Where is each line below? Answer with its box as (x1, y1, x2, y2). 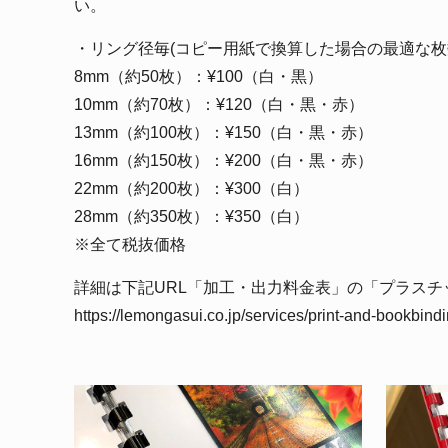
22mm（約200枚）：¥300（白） (74, 179, 309, 197)
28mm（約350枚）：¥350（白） (74, 207, 309, 225)
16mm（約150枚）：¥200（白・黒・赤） (74, 151, 373, 169)
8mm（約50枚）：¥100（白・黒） (74, 67, 323, 85)
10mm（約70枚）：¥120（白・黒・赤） (74, 95, 364, 113)
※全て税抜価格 (74, 235, 186, 253)
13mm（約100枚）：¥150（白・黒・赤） (74, 123, 373, 141)
